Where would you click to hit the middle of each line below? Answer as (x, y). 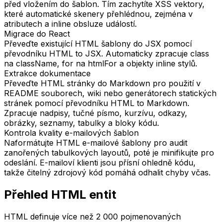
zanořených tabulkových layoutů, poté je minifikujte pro (109, 153)
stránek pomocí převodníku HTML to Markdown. (97, 103)
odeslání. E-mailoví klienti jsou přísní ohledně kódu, (100, 163)
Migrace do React (37, 34)
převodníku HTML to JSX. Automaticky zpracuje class (107, 54)
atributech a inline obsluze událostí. (70, 24)
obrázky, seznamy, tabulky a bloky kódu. (82, 123)
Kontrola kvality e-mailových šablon (71, 133)
